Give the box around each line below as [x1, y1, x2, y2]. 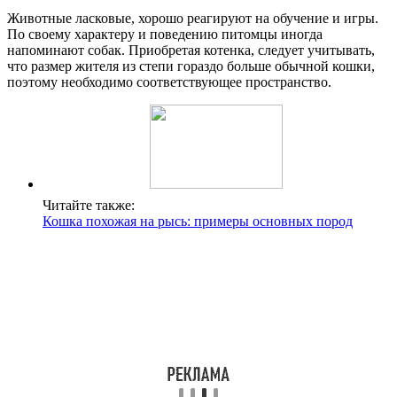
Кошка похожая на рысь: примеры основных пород [43, 213, 353, 229]
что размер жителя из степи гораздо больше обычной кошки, [7, 58, 375, 74]
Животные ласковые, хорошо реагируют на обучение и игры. [7, 10, 378, 26]
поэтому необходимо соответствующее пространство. [7, 74, 331, 90]
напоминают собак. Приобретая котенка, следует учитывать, [7, 42, 375, 58]
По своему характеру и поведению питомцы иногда [7, 26, 323, 42]
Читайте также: [43, 197, 135, 213]
